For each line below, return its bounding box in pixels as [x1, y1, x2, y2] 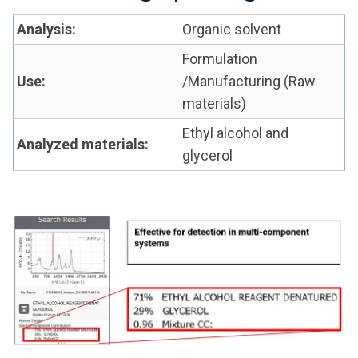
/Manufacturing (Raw [182, 73, 316, 89]
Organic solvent [182, 21, 281, 38]
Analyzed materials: [17, 136, 149, 153]
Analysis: [17, 21, 76, 38]
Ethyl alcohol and [182, 125, 288, 141]
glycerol [182, 147, 233, 164]
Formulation [182, 50, 257, 67]
